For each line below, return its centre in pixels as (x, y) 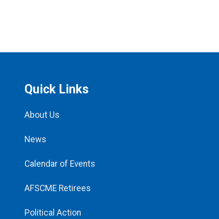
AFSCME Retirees (58, 188)
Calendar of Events (60, 164)
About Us (42, 115)
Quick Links (56, 89)
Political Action (53, 213)
